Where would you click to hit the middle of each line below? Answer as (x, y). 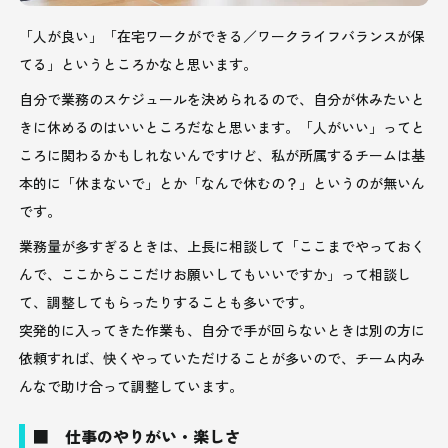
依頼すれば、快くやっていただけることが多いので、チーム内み (222, 357)
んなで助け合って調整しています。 (131, 385)
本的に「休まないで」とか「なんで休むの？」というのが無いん (222, 182)
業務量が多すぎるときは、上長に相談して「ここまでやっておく (222, 245)
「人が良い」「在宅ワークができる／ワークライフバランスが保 (222, 35)
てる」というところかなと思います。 (138, 63)
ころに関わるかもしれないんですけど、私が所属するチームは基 (222, 154)
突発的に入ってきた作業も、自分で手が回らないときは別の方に (222, 329)
